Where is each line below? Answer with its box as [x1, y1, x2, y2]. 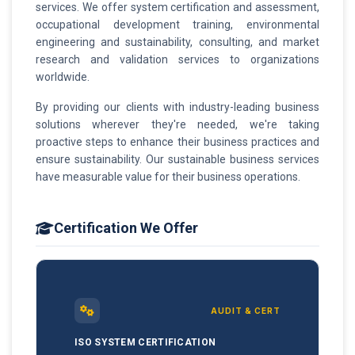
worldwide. [36, 71, 90, 83]
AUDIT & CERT [211, 306, 281, 315]
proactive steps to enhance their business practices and [36, 136, 319, 148]
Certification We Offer [54, 219, 198, 236]
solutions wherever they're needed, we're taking [36, 118, 319, 131]
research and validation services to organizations [36, 53, 319, 66]
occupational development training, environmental [36, 18, 319, 31]
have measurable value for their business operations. [36, 170, 300, 183]
